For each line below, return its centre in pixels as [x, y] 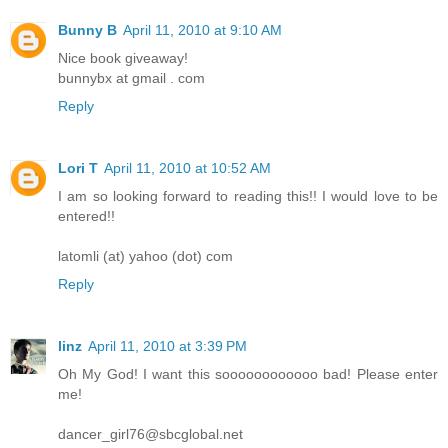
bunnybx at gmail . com [131, 77]
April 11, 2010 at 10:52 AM [187, 167]
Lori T [78, 167]
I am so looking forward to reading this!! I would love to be [248, 195]
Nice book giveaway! [123, 57]
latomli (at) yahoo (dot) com [145, 255]
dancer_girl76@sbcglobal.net [150, 433]
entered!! [86, 215]
